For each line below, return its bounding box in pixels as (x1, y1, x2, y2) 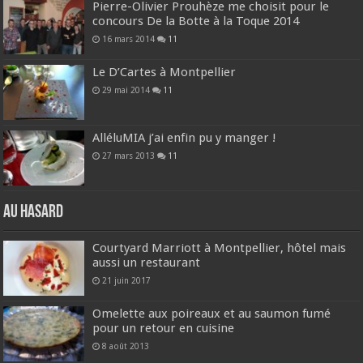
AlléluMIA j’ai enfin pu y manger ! (92, 130, 277, 145)
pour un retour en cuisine (92, 321, 235, 336)
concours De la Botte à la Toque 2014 (92, 13, 300, 28)
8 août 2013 (102, 341, 150, 352)
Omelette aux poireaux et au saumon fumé (92, 306, 331, 322)
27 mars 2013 (102, 150, 156, 160)
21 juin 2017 (102, 275, 152, 286)
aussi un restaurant (92, 255, 201, 271)
